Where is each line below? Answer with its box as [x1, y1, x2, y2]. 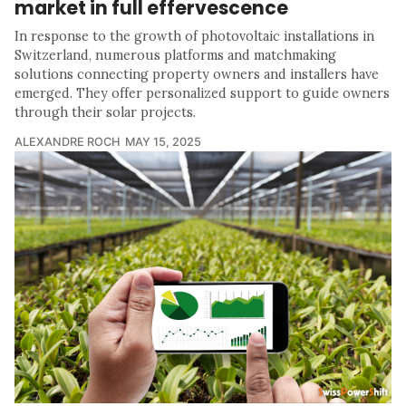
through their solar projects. [14, 104, 196, 121]
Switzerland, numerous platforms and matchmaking [14, 47, 336, 64]
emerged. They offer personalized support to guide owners [14, 85, 390, 102]
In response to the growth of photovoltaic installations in [14, 28, 374, 45]
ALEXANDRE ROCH [14, 135, 121, 150]
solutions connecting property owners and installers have [14, 66, 379, 83]
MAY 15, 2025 [125, 135, 201, 150]
